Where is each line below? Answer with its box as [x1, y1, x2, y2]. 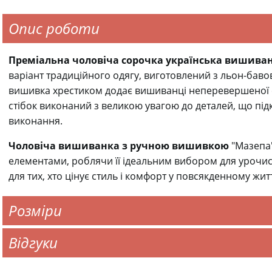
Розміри [8, 200, 62, 220]
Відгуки [8, 233, 58, 253]
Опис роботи [8, 18, 100, 38]
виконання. [8, 114, 63, 127]
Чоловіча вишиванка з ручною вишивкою [8, 139, 229, 152]
